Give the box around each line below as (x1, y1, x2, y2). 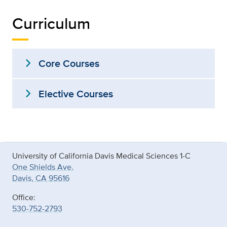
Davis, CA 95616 (12, 172, 69, 184)
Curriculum (12, 11, 90, 35)
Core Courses (39, 56, 99, 71)
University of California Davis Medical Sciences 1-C (12, 150, 191, 162)
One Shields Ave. (12, 161, 73, 173)
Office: (12, 192, 35, 203)
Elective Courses (39, 86, 113, 101)
